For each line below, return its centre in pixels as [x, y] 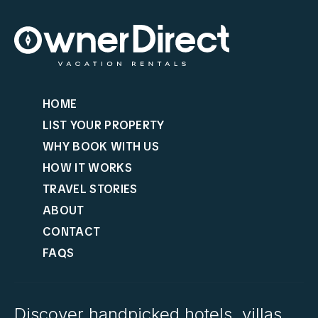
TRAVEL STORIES [90, 189]
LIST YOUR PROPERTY [104, 125]
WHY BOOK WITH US [101, 146]
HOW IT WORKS [87, 168]
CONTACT [72, 231]
